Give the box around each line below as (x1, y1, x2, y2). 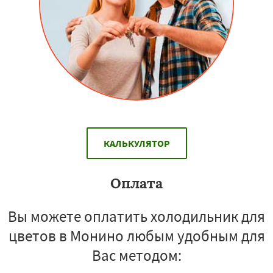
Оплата (110, 174, 163, 192)
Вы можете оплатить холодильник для (8, 206, 265, 226)
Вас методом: (91, 245, 182, 265)
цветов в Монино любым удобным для (8, 225, 265, 246)
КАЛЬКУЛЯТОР (103, 136, 170, 149)
